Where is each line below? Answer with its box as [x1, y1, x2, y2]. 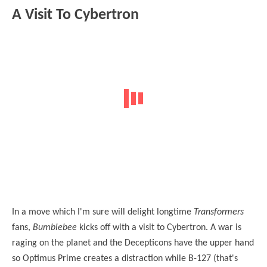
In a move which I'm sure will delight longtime [12, 207, 194, 218]
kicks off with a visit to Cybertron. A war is [77, 223, 241, 233]
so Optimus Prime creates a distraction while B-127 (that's [12, 254, 238, 264]
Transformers [194, 207, 244, 218]
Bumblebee [33, 223, 77, 233]
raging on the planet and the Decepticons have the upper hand [12, 238, 254, 249]
